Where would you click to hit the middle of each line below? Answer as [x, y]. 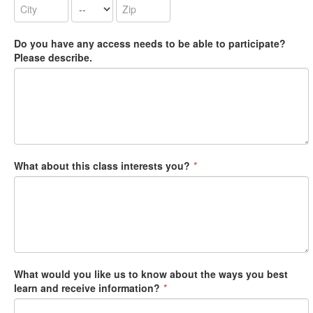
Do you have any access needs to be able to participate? [150, 44]
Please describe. [53, 58]
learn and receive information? [87, 288]
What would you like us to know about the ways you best [151, 274]
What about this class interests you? [102, 166]
